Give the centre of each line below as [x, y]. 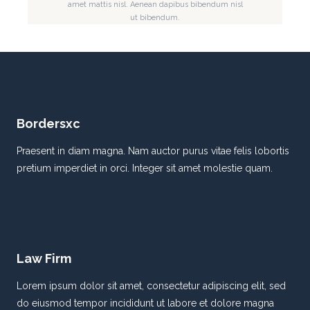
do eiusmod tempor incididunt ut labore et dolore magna [145, 303]
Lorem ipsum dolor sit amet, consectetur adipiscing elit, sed [151, 285]
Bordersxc [48, 123]
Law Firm [44, 258]
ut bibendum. [155, 17]
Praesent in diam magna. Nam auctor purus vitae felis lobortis [153, 151]
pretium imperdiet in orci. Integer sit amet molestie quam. [145, 168]
